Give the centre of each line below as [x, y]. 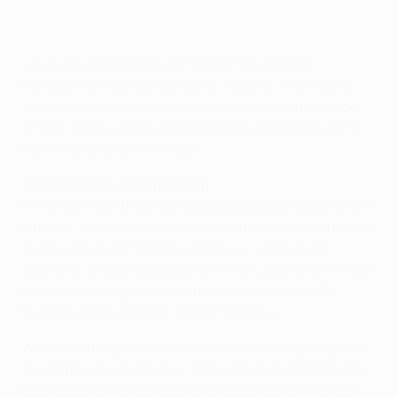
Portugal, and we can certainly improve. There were [187, 85]
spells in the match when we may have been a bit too [190, 106]
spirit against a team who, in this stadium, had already [194, 369]
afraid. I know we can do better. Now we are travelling [190, 128]
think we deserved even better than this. [151, 312]
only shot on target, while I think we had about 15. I [181, 291]
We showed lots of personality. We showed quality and [194, 347]
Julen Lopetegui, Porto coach [115, 184]
